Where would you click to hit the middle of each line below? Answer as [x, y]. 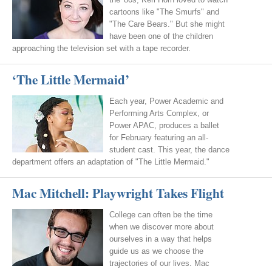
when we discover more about [161, 227]
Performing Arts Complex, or [159, 113]
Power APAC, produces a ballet [164, 125]
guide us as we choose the [156, 251]
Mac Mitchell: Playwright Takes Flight [118, 193]
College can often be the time [161, 215]
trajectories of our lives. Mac [159, 263]
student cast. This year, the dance [169, 150]
